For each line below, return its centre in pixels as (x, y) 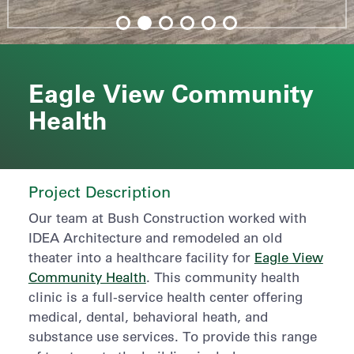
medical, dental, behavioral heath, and (148, 316)
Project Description (99, 192)
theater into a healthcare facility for (141, 257)
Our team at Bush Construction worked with (167, 218)
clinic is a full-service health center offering (165, 297)
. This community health (222, 277)
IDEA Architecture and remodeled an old (155, 237)
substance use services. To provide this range (172, 336)
